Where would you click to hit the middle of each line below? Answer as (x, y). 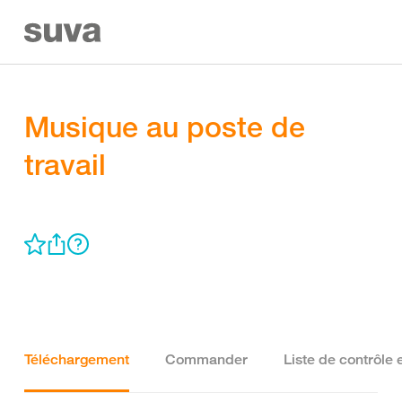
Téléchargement (77, 359)
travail (65, 164)
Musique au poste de (165, 127)
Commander (206, 359)
